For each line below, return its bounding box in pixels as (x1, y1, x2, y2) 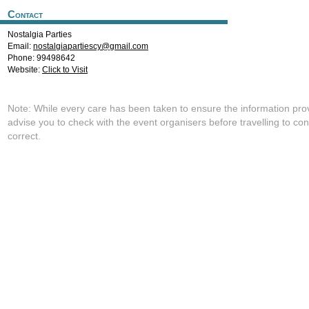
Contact (8, 9, 43, 20)
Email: (8, 41, 33, 51)
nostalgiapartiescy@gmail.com (33, 41, 148, 51)
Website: (8, 65, 42, 74)
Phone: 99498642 (8, 53, 75, 63)
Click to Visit (42, 65, 88, 74)
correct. (8, 130, 41, 141)
